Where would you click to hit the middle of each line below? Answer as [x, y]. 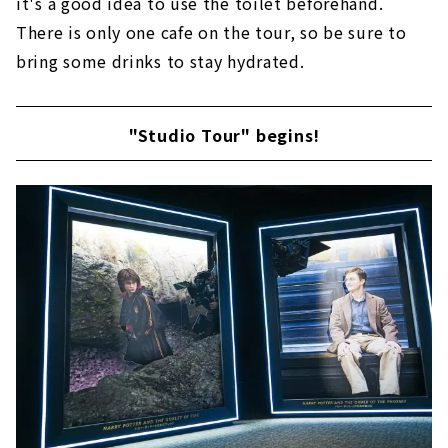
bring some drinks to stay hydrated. [160, 61]
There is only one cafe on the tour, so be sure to [211, 32]
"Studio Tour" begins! [224, 135]
